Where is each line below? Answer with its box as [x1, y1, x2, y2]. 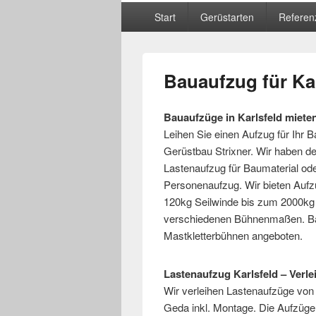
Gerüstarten [200, 9, 254, 24]
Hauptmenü [121, 1, 175, 17]
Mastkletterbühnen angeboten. [164, 227, 303, 243]
